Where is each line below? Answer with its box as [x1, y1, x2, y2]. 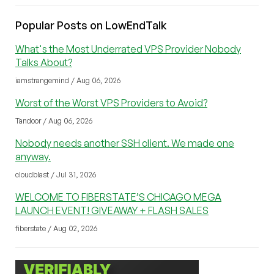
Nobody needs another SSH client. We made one [15, 137, 234, 150]
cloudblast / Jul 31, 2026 [15, 170, 96, 180]
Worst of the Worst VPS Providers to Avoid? [15, 97, 207, 109]
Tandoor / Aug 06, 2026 [15, 116, 92, 126]
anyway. [15, 150, 51, 163]
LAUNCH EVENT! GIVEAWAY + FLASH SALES [15, 204, 209, 217]
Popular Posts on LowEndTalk [15, 18, 167, 32]
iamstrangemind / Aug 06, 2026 [15, 76, 120, 86]
